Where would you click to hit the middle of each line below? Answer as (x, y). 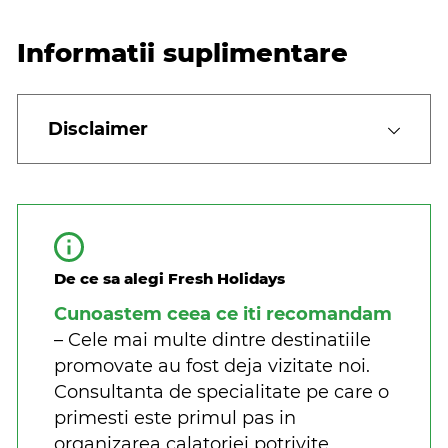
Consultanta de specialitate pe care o (221, 392)
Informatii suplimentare (182, 53)
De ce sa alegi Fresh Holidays (169, 279)
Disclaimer (98, 129)
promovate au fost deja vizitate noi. (212, 366)
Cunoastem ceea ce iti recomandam (223, 314)
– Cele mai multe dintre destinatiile (212, 340)
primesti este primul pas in (175, 418)
